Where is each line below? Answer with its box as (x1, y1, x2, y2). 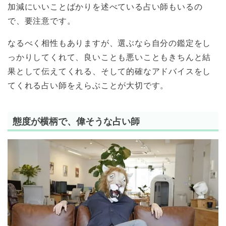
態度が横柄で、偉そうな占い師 (13, 116, 140, 127)
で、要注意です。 (8, 16, 76, 25)
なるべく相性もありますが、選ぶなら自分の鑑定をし (8, 38, 211, 47)
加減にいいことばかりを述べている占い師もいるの (8, 2, 203, 11)
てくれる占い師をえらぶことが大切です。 (8, 81, 169, 90)
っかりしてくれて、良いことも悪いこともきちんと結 (8, 52, 211, 62)
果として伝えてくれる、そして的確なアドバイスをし (8, 67, 211, 76)
